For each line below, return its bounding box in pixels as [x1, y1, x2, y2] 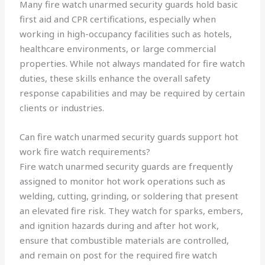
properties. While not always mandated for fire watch [20, 57, 245, 70]
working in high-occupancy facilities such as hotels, [20, 28, 232, 40]
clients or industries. [20, 102, 105, 114]
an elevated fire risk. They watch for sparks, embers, [20, 205, 244, 217]
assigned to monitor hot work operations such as [20, 175, 226, 188]
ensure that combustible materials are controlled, [20, 234, 230, 247]
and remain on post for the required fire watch [20, 249, 218, 261]
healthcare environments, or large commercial [20, 43, 216, 55]
